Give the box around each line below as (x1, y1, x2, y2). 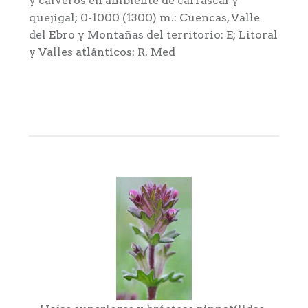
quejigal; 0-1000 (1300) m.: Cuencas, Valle (28, 10, 260, 24)
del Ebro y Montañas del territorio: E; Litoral (28, 27, 278, 41)
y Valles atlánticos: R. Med (28, 45, 175, 58)
